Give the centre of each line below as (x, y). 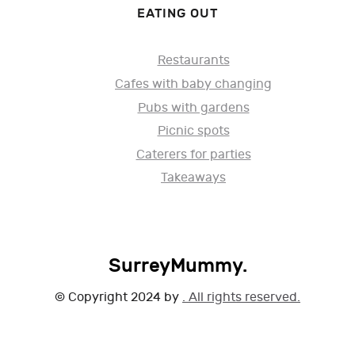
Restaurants (193, 61)
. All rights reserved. (241, 298)
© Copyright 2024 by (118, 298)
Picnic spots (193, 132)
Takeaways (193, 178)
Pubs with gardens (193, 108)
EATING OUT (177, 13)
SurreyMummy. (177, 266)
